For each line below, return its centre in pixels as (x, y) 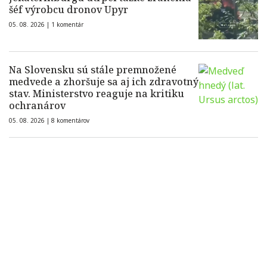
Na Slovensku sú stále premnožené (93, 70)
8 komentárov (70, 120)
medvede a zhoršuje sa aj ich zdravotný (104, 82)
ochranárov (37, 105)
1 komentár (67, 24)
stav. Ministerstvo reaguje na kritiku (97, 94)
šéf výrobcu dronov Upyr (69, 10)
